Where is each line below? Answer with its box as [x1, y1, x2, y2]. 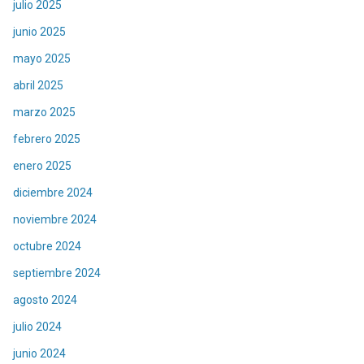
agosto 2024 [13, 292, 77, 306]
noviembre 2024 [13, 212, 97, 226]
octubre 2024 [13, 239, 81, 253]
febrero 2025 [13, 132, 80, 145]
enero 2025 [13, 158, 71, 172]
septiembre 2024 [13, 266, 101, 279]
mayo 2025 [13, 51, 71, 65]
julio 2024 [13, 319, 62, 333]
